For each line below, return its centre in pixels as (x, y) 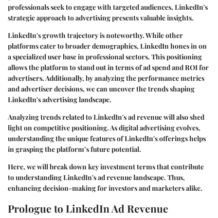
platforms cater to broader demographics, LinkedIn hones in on (107, 46)
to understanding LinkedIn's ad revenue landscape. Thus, (96, 177)
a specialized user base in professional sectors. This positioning (105, 56)
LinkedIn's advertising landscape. (60, 99)
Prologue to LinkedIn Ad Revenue (88, 208)
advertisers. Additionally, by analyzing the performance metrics (106, 78)
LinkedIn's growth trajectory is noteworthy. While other (95, 35)
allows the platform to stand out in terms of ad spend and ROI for (108, 67)
